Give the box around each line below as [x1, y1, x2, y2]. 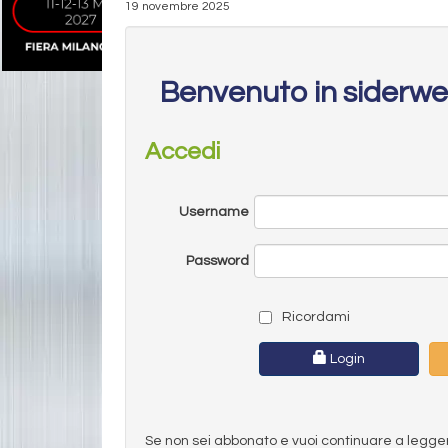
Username [178, 204, 249, 219]
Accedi [145, 138, 220, 164]
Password [185, 253, 249, 268]
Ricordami [278, 309, 350, 324]
